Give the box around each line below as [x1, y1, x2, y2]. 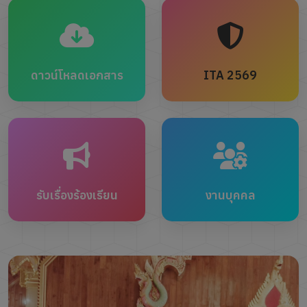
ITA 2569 [204, 67, 257, 83]
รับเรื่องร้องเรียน [36, 187, 118, 203]
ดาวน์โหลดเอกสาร [30, 67, 123, 83]
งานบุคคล [205, 187, 256, 203]
